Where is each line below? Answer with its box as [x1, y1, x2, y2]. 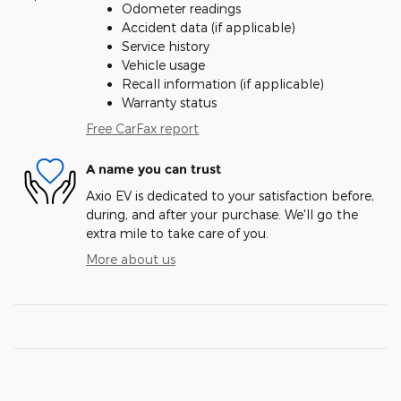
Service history [122, 38, 209, 55]
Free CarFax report [86, 121, 199, 137]
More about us [86, 252, 175, 268]
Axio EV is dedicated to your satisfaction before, [86, 188, 374, 204]
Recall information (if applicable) [122, 76, 324, 92]
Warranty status [122, 95, 217, 111]
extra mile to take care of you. [86, 226, 269, 242]
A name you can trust [86, 160, 221, 177]
